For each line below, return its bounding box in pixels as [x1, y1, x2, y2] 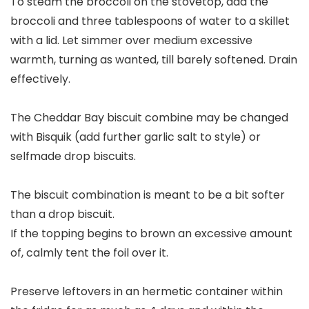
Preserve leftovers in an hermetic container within [10, 283, 283, 300]
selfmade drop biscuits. [10, 148, 136, 165]
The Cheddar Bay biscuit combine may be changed [10, 110, 288, 126]
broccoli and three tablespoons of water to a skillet [10, 13, 290, 30]
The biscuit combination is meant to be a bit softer [10, 187, 285, 203]
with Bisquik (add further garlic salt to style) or [10, 129, 261, 146]
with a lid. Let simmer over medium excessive [10, 32, 252, 49]
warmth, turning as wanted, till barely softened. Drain [10, 52, 297, 68]
